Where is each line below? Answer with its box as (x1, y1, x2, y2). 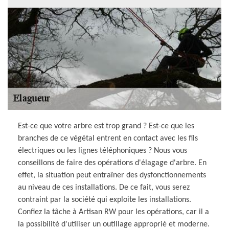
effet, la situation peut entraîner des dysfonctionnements (18, 171, 206, 179)
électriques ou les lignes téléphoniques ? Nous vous (18, 146, 187, 155)
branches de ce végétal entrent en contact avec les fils (18, 134, 198, 143)
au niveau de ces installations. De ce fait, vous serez (18, 183, 190, 192)
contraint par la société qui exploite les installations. (18, 195, 191, 204)
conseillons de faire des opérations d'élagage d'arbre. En (18, 158, 207, 167)
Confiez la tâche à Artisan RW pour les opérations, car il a (18, 208, 209, 216)
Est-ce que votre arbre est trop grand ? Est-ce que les (18, 122, 194, 130)
